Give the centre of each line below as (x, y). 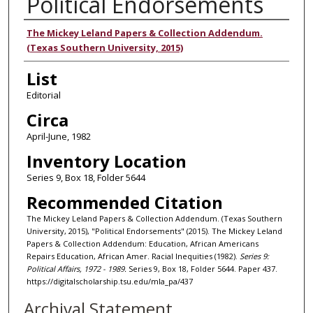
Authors (55, 33)
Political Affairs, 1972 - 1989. (76, 268)
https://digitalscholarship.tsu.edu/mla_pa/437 (109, 281)
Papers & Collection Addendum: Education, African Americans (142, 243)
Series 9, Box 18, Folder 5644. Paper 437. (202, 268)
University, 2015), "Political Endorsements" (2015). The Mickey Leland (154, 231)
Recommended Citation (124, 202)
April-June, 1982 (58, 136)
